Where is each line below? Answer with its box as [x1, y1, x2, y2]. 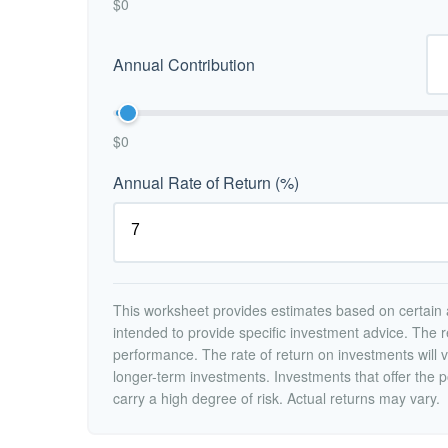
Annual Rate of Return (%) [113, 170, 299, 194]
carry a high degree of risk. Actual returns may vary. [113, 387, 440, 408]
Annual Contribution [113, 52, 255, 76]
